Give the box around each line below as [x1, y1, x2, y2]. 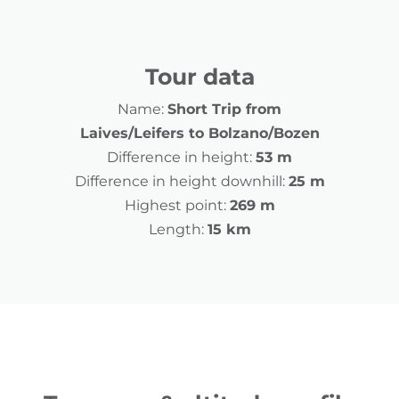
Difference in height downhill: [74, 173, 285, 191]
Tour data [144, 63, 255, 91]
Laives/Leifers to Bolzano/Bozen [79, 125, 320, 142]
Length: [148, 221, 204, 239]
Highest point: [124, 197, 226, 215]
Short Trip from [167, 101, 281, 118]
